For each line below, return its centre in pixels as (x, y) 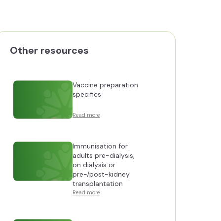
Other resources (50, 50)
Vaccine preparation (106, 85)
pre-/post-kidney (101, 174)
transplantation (98, 184)
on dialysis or (94, 165)
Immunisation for (100, 146)
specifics (87, 94)
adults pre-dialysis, (104, 155)
